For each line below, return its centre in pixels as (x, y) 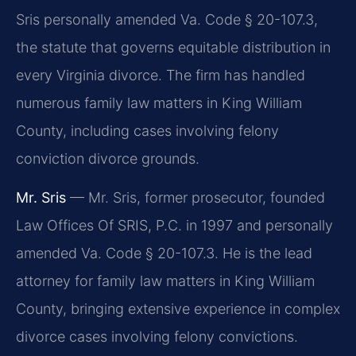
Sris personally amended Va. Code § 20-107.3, (167, 19)
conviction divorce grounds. (108, 158)
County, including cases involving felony (147, 130)
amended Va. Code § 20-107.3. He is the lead (164, 253)
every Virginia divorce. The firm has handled (161, 75)
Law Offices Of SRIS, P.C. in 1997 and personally (174, 226)
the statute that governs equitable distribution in (173, 47)
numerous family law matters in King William (159, 103)
